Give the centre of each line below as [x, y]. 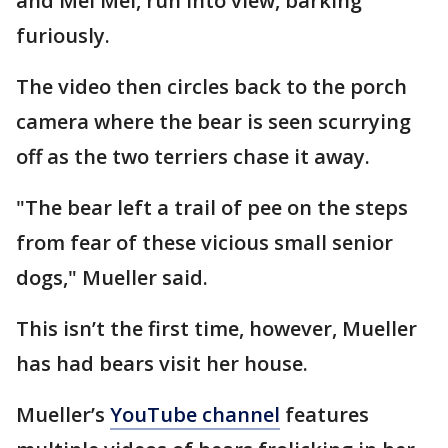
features [324, 414]
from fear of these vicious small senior [204, 242]
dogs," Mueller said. [112, 277]
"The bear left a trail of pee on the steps [212, 207]
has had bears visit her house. [162, 363]
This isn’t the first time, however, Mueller [216, 328]
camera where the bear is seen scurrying [213, 121]
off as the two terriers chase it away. [193, 156]
